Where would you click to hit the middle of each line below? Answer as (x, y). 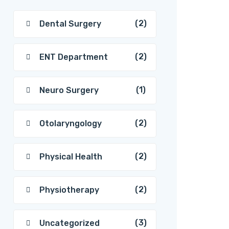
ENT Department (74, 57)
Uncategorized (70, 223)
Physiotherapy (69, 190)
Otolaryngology (71, 123)
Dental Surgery (70, 24)
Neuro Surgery (69, 90)
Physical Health (71, 157)
